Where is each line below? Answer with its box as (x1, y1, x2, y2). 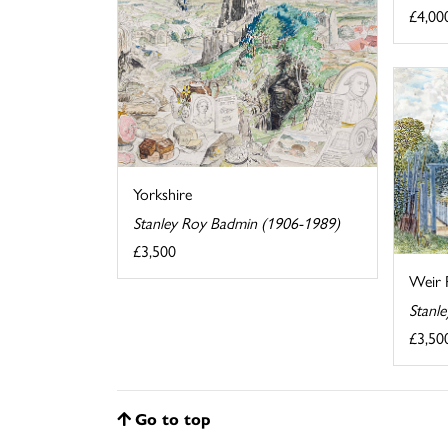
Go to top (135, 406, 211, 430)
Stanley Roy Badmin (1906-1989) (133, 211, 340, 235)
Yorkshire (133, 182, 192, 206)
